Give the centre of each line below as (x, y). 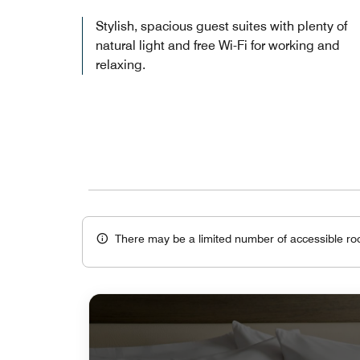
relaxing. (121, 64)
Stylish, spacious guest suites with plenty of (221, 26)
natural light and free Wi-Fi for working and (218, 45)
